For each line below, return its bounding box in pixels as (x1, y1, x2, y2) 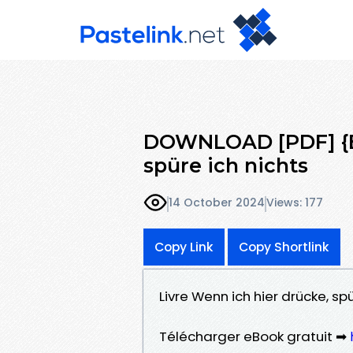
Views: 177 (266, 195, 323, 211)
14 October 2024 (169, 195, 265, 211)
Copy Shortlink (239, 238, 329, 255)
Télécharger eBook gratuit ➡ (159, 326, 350, 346)
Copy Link (154, 238, 214, 255)
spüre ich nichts (143, 153, 308, 177)
